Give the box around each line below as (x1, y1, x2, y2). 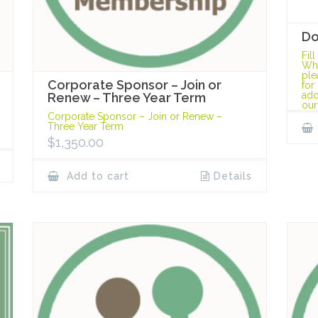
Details (213, 170, 252, 182)
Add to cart (63, 170, 130, 182)
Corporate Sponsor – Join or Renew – (48, 111, 223, 123)
